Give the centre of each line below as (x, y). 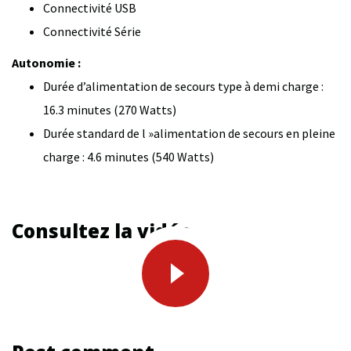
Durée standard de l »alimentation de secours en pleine (189, 133)
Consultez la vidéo (101, 230)
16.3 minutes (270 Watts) (110, 109)
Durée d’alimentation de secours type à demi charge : (183, 86)
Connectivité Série (92, 31)
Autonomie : (46, 62)
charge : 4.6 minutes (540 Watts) (128, 156)
